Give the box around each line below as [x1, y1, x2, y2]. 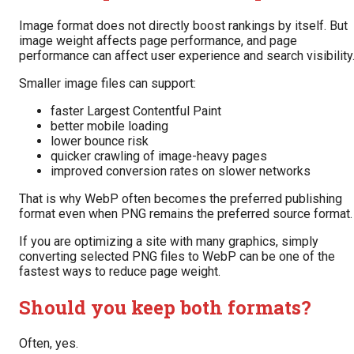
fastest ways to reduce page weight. [19, 263, 220, 279]
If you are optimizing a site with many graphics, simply [19, 233, 318, 249]
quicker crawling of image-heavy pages [51, 148, 267, 164]
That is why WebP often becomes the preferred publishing [19, 190, 342, 206]
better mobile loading [51, 118, 168, 134]
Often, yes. [19, 335, 78, 351]
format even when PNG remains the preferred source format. [19, 205, 352, 221]
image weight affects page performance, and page [19, 32, 297, 48]
